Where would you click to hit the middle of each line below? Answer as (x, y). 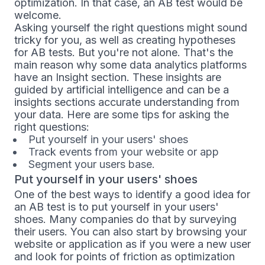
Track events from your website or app (124, 152)
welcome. (38, 15)
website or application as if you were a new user (132, 244)
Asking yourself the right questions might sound (131, 28)
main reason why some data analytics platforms (130, 65)
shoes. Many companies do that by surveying (125, 219)
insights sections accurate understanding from (127, 102)
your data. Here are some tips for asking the (122, 114)
